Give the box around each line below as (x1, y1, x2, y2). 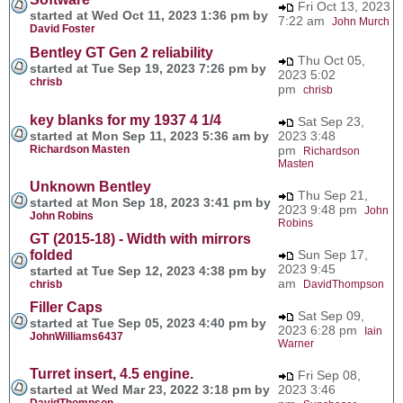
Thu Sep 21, (294, 187, 368, 202)
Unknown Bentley (30, 178, 151, 194)
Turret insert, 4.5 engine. (30, 365, 193, 381)
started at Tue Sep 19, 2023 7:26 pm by (30, 60, 266, 76)
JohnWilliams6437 (30, 329, 123, 343)
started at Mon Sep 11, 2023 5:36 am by (30, 128, 269, 143)
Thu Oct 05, (294, 52, 365, 67)
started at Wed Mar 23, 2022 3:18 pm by (30, 381, 270, 397)
